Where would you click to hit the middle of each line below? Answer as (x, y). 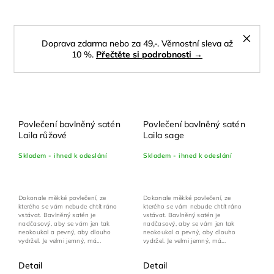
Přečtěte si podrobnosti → (149, 54)
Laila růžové (43, 135)
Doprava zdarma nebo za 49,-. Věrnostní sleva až (137, 43)
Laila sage (164, 135)
